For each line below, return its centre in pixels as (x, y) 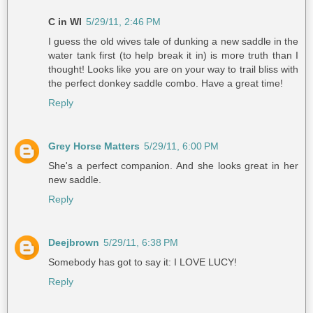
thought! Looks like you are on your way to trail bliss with (173, 69)
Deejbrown (74, 242)
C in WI (65, 22)
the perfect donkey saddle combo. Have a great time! (166, 83)
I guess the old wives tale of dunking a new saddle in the (173, 41)
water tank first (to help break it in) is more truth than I (173, 55)
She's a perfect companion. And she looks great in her (173, 165)
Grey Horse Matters (94, 146)
